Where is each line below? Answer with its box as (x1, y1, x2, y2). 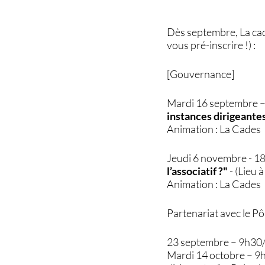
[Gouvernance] (167, 67, 235, 80)
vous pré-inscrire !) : (167, 38, 256, 51)
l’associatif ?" (167, 164, 228, 177)
